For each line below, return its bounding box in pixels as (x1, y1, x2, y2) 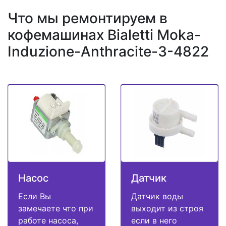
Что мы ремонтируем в (8, 10, 167, 27)
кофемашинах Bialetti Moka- (8, 26, 201, 44)
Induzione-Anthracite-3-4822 (8, 43, 209, 61)
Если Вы (18, 191, 51, 202)
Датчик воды (131, 191, 183, 202)
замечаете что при (18, 203, 93, 214)
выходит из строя (131, 203, 203, 214)
